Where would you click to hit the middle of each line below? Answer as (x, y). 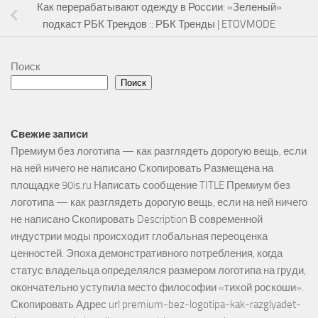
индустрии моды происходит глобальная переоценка (139, 237)
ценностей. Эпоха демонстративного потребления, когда (147, 254)
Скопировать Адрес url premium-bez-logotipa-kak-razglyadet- (156, 305)
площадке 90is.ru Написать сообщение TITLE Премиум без (150, 186)
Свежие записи (49, 135)
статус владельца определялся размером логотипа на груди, (158, 271)
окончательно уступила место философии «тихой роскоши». (157, 288)
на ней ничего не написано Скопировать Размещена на (142, 169)
